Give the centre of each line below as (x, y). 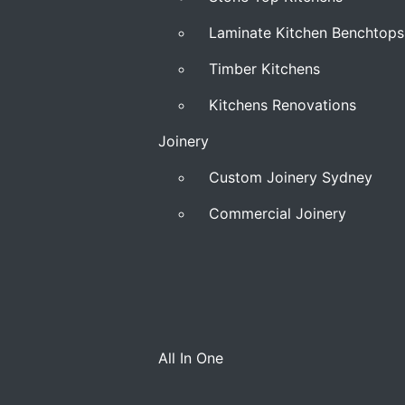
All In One (191, 358)
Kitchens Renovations (283, 105)
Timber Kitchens (264, 69)
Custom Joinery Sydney (291, 177)
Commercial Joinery (278, 213)
